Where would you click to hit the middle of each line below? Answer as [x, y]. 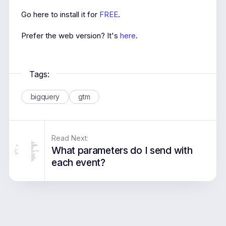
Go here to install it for [60, 14]
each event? [78, 162]
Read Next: [70, 138]
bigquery [45, 97]
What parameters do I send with [122, 150]
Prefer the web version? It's [70, 35]
